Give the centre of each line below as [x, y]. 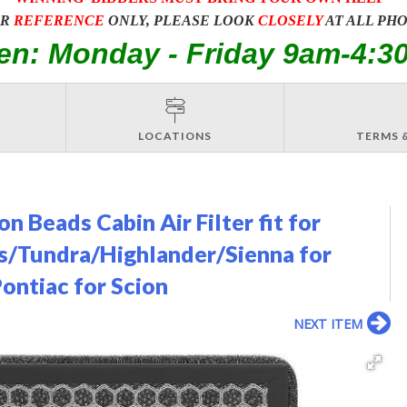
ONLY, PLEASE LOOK [181, 20]
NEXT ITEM [328, 323]
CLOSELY [290, 20]
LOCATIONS [175, 135]
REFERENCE [59, 20]
